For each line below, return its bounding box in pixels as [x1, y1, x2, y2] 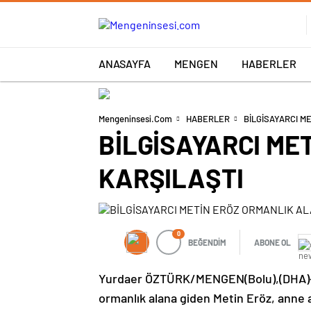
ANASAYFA [99, 56, 151, 70]
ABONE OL [254, 237, 291, 247]
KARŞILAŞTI [99, 162, 244, 194]
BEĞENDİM [188, 237, 226, 247]
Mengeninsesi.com [99, 113, 172, 124]
